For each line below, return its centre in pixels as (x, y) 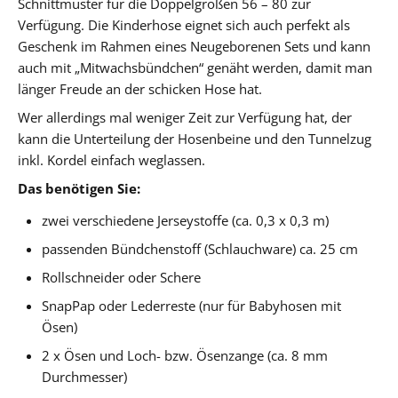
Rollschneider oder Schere (122, 277)
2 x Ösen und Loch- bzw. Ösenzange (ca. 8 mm (185, 355)
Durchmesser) (85, 376)
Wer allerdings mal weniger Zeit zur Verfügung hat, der (185, 117)
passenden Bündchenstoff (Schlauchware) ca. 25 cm (200, 248)
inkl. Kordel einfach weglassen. (111, 159)
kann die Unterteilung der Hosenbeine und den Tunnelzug (195, 138)
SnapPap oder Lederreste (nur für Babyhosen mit (192, 305)
